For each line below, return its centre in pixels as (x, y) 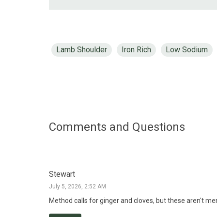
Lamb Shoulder (81, 49)
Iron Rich (136, 49)
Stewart (62, 174)
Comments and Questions (117, 127)
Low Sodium (186, 49)
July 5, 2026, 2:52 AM (77, 186)
